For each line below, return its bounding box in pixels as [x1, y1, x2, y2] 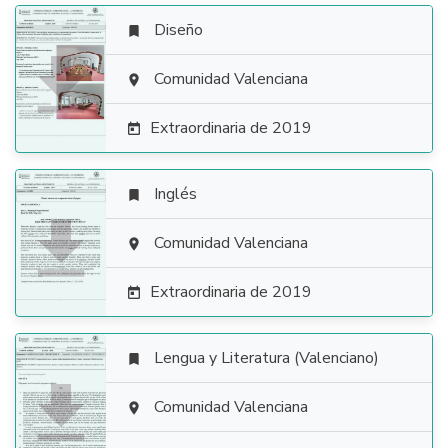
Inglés [154, 183, 197, 205]
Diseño [154, 19, 203, 41]
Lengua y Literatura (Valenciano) [154, 347, 379, 369]
